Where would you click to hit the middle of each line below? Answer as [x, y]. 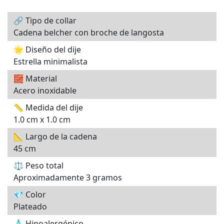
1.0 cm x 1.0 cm [42, 120]
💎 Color [30, 195]
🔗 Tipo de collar [45, 21]
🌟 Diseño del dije [47, 50]
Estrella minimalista [50, 62]
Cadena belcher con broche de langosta [89, 33]
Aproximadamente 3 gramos [68, 178]
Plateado [30, 207]
